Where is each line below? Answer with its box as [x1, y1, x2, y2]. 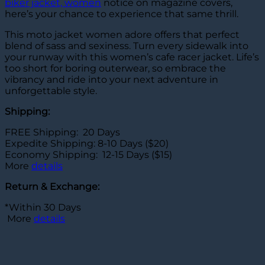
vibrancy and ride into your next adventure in [5, 73, 218, 85]
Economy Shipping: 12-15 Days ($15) [5, 148, 172, 160]
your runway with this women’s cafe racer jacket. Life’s [5, 51, 259, 63]
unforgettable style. [5, 85, 97, 96]
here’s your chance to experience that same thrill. [5, 8, 238, 20]
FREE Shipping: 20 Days [5, 126, 120, 138]
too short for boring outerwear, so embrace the [5, 62, 226, 74]
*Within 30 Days [5, 201, 81, 213]
